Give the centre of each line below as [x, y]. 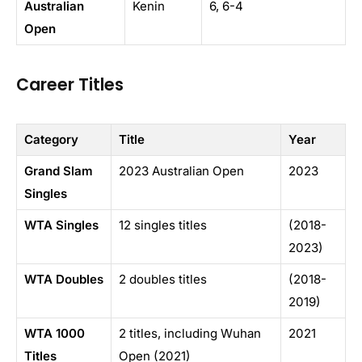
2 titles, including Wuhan [190, 333]
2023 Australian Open [181, 170]
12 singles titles [163, 225]
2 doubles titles [163, 279]
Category [51, 139]
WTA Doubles [64, 279]
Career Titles [70, 84]
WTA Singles [61, 225]
